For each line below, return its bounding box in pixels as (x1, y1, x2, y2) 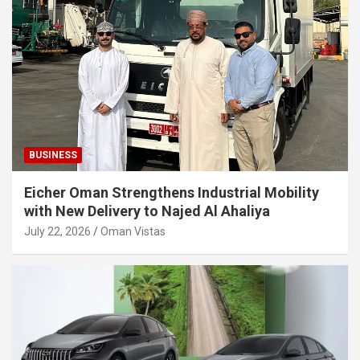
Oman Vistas (100, 225, 166, 239)
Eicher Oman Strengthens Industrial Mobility (24, 184, 319, 202)
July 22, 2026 (24, 225, 91, 239)
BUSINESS (29, 149, 77, 162)
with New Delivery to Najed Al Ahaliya (24, 202, 270, 220)
